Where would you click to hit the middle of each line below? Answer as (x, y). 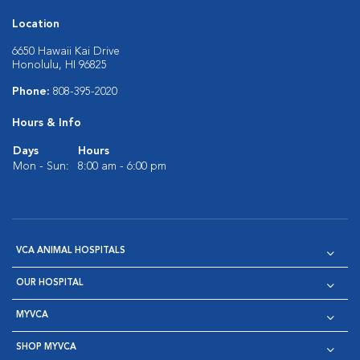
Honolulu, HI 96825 (59, 65)
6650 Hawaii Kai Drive (66, 51)
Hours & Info (47, 123)
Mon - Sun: (41, 166)
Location (36, 24)
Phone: (33, 92)
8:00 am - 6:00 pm (122, 166)
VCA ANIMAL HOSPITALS (71, 251)
